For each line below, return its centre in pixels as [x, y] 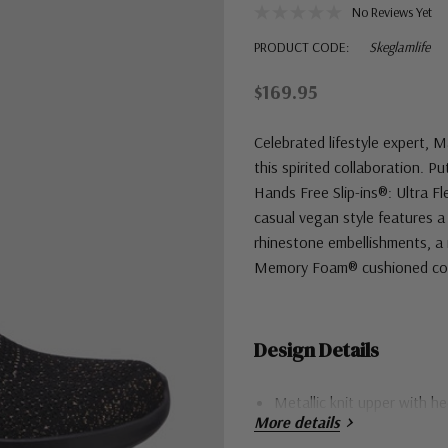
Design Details [316, 350]
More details [297, 422]
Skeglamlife [399, 47]
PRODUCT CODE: [301, 47]
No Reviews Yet [392, 12]
